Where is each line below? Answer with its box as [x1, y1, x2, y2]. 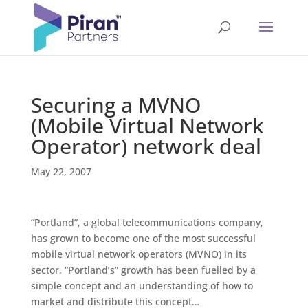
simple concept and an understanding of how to [30, 279, 253, 292]
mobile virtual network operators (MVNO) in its [30, 247, 247, 261]
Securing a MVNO [30, 91, 201, 119]
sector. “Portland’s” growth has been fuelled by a [30, 263, 256, 276]
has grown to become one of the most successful [30, 232, 256, 245]
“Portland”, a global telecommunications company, [30, 216, 263, 229]
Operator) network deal [30, 132, 261, 160]
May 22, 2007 [30, 165, 91, 178]
